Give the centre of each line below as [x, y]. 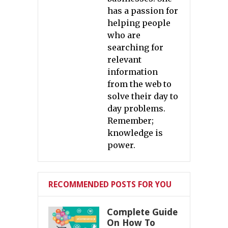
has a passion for [143, 10]
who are [124, 35]
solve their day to [143, 96]
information [133, 72]
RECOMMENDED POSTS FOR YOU [110, 184]
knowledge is [135, 133]
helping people [139, 23]
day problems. [136, 108]
